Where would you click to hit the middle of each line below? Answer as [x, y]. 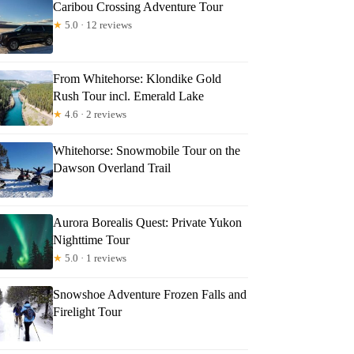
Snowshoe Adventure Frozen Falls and [150, 294]
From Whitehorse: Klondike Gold [137, 78]
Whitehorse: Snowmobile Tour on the [147, 150]
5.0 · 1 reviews [95, 258]
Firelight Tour [88, 311]
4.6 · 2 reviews [95, 114]
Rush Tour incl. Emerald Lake [129, 96]
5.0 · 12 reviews [98, 24]
